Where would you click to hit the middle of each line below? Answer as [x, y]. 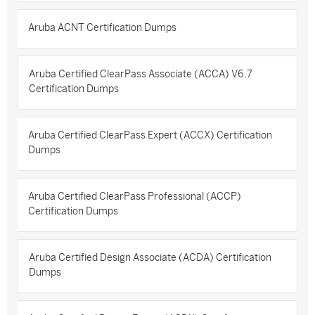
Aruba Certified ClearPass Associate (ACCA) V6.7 [141, 74]
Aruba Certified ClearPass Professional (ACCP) [135, 197]
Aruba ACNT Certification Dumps [102, 28]
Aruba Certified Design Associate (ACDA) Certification [150, 258]
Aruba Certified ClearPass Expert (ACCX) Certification [150, 135]
